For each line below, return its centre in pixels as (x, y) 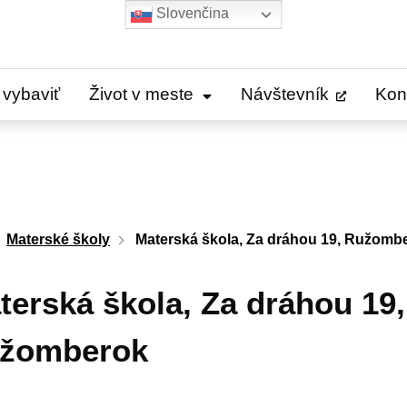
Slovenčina (190, 14)
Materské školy (58, 239)
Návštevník (285, 94)
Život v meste (141, 94)
